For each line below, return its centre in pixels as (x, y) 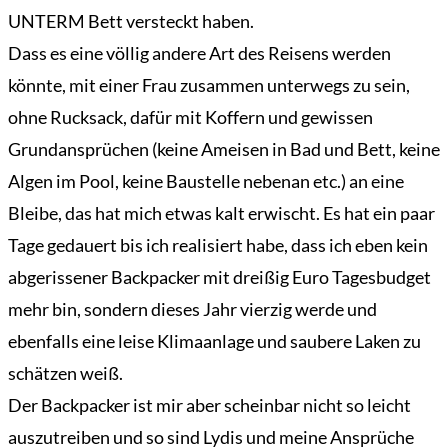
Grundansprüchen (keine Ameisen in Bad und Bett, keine (224, 149)
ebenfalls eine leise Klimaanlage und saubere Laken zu (214, 341)
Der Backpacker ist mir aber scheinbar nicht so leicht (209, 405)
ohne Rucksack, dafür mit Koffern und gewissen (190, 117)
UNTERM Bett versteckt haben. (131, 21)
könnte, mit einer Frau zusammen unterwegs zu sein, (209, 85)
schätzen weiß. (65, 373)
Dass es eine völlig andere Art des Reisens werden (199, 53)
